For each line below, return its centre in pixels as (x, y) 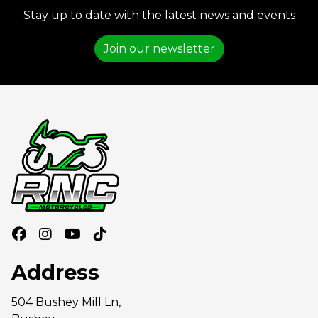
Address (55, 273)
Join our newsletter (159, 49)
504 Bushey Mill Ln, (66, 302)
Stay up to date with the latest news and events (159, 16)
